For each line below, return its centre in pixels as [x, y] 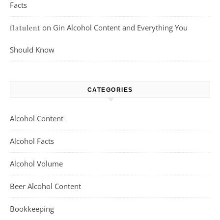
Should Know [32, 50]
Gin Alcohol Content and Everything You [120, 28]
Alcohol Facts [32, 141]
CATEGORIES [110, 90]
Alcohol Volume [36, 164]
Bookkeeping [32, 209]
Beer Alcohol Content [45, 186]
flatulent [25, 28]
